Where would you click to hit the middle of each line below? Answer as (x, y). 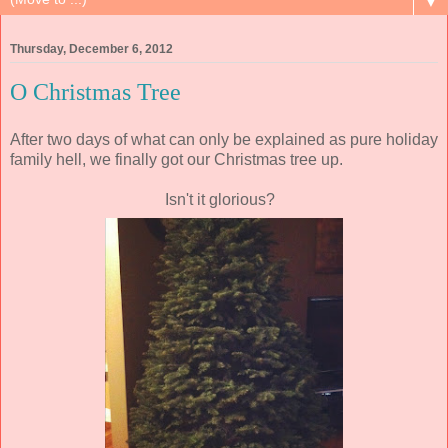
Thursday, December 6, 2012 (91, 49)
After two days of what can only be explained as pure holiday (224, 139)
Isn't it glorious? (224, 199)
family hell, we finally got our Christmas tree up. (176, 159)
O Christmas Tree (95, 92)
